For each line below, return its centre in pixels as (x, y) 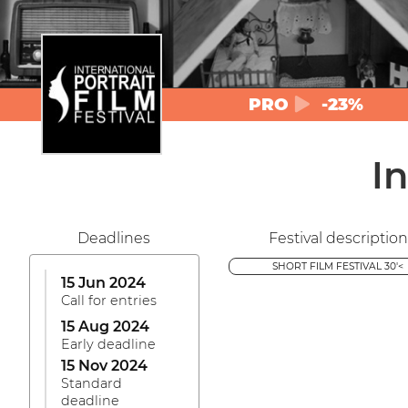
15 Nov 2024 (104, 366)
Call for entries (109, 301)
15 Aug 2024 (105, 326)
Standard (92, 383)
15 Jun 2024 (103, 283)
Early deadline (108, 344)
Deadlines (114, 238)
